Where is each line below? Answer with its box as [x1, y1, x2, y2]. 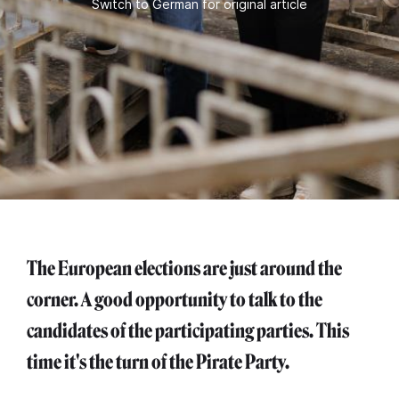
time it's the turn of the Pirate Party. [27, 350, 289, 374]
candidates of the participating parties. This [27, 319, 349, 343]
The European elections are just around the [27, 256, 342, 281]
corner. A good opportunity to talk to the [27, 288, 322, 312]
